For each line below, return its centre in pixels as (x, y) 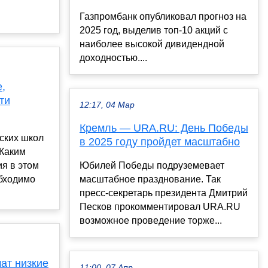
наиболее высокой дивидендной (152, 44)
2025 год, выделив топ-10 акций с (154, 30)
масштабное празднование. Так (150, 179)
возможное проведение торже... (151, 220)
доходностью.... (113, 57)
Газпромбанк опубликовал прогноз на (163, 16)
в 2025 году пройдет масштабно (160, 141)
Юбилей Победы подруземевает (152, 165)
